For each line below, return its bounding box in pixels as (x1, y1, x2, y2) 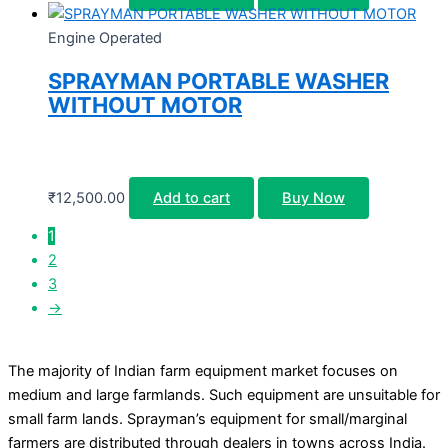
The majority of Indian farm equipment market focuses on (8, 361, 398, 380)
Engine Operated (48, 29, 162, 48)
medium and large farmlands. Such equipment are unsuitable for (8, 385, 440, 404)
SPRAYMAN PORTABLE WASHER (48, 67, 389, 94)
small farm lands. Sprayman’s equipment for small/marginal (8, 409, 407, 428)
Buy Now (282, 188, 345, 207)
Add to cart (153, 188, 230, 207)
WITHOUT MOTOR (48, 91, 242, 118)
